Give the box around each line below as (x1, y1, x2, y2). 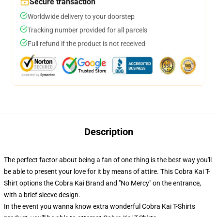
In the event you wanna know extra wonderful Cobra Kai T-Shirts (4, 202, 195, 210)
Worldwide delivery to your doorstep (28, 13, 135, 20)
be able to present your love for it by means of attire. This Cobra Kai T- (4, 168, 210, 175)
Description (84, 126, 133, 138)
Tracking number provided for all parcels (28, 26, 147, 34)
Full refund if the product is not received (28, 40, 145, 47)
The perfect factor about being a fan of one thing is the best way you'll (4, 156, 212, 164)
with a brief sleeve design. (4, 191, 80, 199)
